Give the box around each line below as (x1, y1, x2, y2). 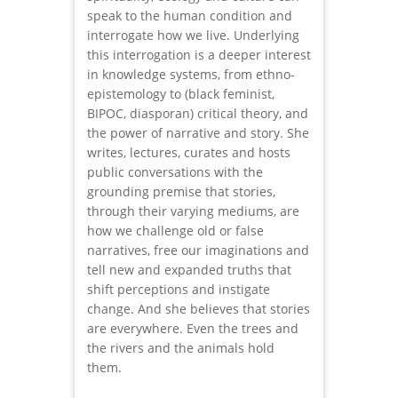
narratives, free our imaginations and (87, 242, 309, 259)
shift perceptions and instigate (87, 281, 270, 298)
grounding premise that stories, (87, 183, 275, 201)
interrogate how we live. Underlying (87, 27, 299, 44)
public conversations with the (87, 163, 263, 181)
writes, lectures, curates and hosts (87, 144, 291, 162)
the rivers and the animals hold (87, 339, 275, 357)
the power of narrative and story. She (87, 124, 309, 142)
